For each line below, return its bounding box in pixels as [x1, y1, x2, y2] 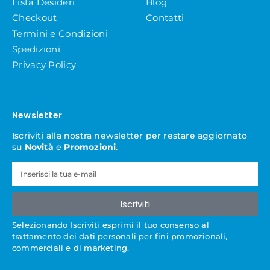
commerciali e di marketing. [12, 242, 130, 253]
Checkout [12, 11, 57, 24]
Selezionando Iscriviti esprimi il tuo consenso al [12, 219, 209, 230]
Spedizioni [12, 43, 60, 55]
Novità [24, 141, 54, 152]
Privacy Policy [12, 58, 77, 71]
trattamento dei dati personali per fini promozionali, [12, 231, 228, 241]
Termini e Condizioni [12, 27, 108, 39]
